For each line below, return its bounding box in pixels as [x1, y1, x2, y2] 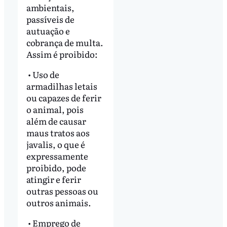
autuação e [26, 24, 70, 37]
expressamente [26, 149, 88, 163]
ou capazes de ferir [26, 91, 101, 104]
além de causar [26, 115, 86, 128]
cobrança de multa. [26, 36, 103, 49]
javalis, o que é [26, 138, 85, 151]
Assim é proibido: [26, 48, 98, 61]
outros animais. [26, 196, 91, 209]
